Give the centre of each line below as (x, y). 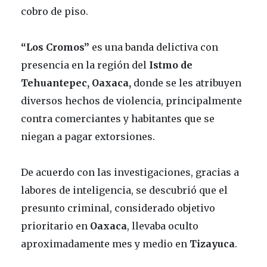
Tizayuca (212, 243)
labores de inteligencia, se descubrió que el (124, 190)
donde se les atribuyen (186, 83)
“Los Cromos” (55, 47)
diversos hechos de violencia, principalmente (131, 100)
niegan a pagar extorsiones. (88, 136)
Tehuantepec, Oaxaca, (76, 83)
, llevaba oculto (163, 226)
